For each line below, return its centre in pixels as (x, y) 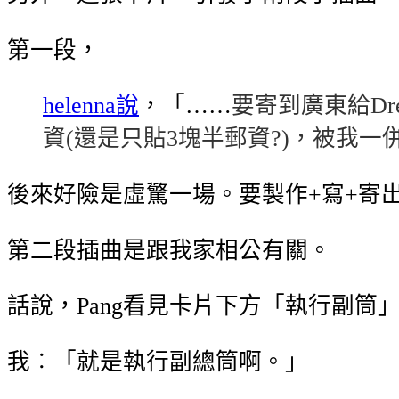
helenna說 (91, 106)
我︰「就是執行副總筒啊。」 (158, 362)
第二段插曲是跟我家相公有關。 (169, 250)
